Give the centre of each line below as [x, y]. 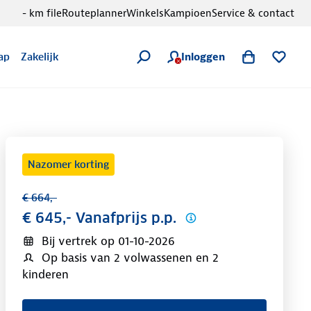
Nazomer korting [68, 165]
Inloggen [203, 57]
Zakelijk [40, 57]
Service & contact [253, 13]
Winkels [145, 13]
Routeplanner [94, 13]
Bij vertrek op [78, 241]
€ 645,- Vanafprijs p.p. [99, 218]
